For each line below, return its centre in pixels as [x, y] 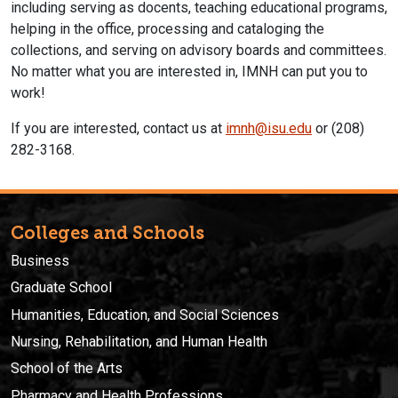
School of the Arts [67, 369]
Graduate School [61, 288]
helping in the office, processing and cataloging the [167, 28]
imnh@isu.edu [269, 128]
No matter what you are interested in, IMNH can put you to [189, 71]
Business [40, 260]
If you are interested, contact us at [118, 128]
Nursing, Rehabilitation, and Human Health [139, 341]
